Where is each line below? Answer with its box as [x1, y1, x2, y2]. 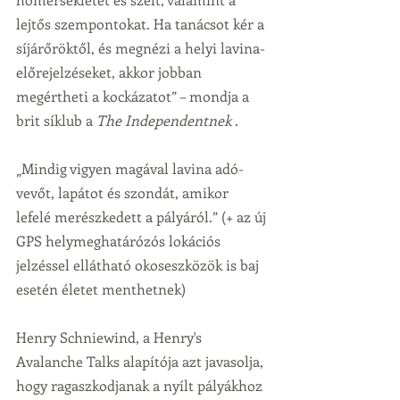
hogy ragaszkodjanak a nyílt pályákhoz [16, 376, 266, 395]
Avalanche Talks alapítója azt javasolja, [16, 352, 267, 371]
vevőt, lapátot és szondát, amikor [16, 183, 232, 202]
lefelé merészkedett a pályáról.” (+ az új [16, 207, 270, 226]
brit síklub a [16, 111, 96, 129]
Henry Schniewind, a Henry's [16, 328, 205, 346]
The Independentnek [96, 111, 231, 129]
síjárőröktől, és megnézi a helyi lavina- [16, 38, 265, 57]
